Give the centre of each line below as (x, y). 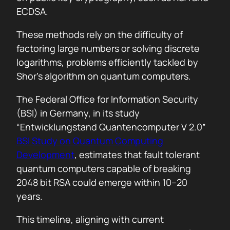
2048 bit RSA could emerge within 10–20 (102, 182)
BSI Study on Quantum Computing (90, 141)
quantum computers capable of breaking (104, 168)
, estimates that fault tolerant (137, 155)
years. (30, 196)
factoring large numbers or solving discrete (108, 48)
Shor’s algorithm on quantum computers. (104, 76)
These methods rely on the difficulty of (100, 34)
